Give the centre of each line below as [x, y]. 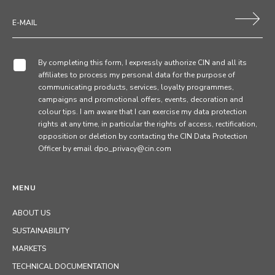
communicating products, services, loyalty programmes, [136, 87]
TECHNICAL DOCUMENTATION [66, 266]
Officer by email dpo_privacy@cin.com [105, 149]
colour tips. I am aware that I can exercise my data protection [142, 112]
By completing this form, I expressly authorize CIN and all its [142, 63]
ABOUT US [31, 213]
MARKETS [29, 249]
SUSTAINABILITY [41, 231]
